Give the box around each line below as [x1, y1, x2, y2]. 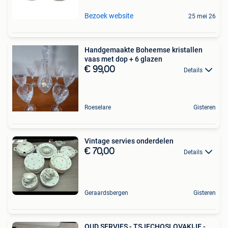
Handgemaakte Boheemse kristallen [84, 45, 203, 54]
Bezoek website [84, 11, 133, 20]
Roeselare [84, 103, 111, 111]
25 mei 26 [188, 12, 216, 20]
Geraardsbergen [84, 189, 128, 196]
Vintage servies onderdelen [84, 136, 174, 145]
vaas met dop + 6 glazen [84, 54, 162, 63]
